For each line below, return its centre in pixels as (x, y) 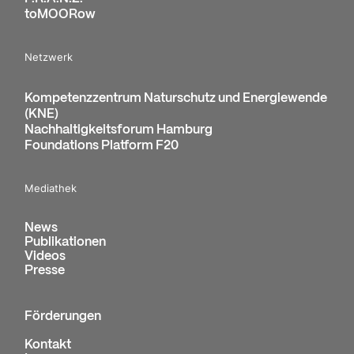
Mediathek (51, 188)
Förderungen (63, 316)
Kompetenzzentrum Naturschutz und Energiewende (176, 98)
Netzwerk (49, 57)
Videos (45, 256)
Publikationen (66, 242)
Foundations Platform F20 (102, 145)
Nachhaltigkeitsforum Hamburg (119, 130)
